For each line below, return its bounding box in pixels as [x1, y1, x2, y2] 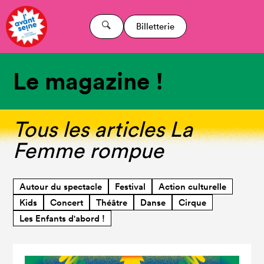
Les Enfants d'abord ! [19, 212, 105, 225]
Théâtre [96, 196, 128, 209]
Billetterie [136, 21, 174, 32]
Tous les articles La [13, 116, 193, 141]
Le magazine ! [13, 66, 164, 96]
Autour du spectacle [19, 180, 103, 193]
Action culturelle [159, 180, 227, 193]
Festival [115, 180, 146, 193]
